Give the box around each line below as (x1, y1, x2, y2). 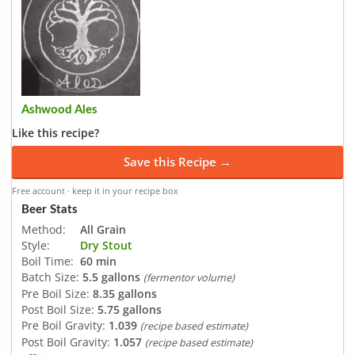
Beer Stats (21, 203, 78, 216)
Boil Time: (21, 253, 74, 269)
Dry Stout (80, 237, 132, 253)
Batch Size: (21, 269, 79, 284)
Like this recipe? (12, 125, 99, 141)
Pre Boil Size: (21, 285, 90, 301)
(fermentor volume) (143, 270, 235, 284)
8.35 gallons (93, 285, 157, 301)
